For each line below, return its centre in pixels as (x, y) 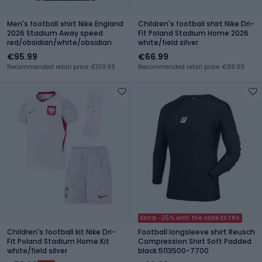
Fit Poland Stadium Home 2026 (193, 33)
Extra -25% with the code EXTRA (190, 218)
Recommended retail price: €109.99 (61, 67)
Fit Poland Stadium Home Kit (58, 241)
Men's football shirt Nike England (65, 23)
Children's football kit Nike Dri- (61, 232)
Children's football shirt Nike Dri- (196, 23)
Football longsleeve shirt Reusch (196, 232)
